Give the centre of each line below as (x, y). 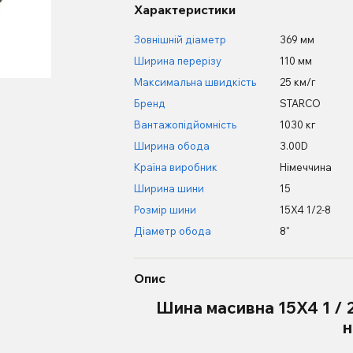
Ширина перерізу (177, 61)
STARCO (300, 103)
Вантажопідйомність (185, 124)
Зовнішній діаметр (180, 39)
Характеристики (184, 9)
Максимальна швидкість (195, 82)
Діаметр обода (172, 231)
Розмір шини (165, 210)
